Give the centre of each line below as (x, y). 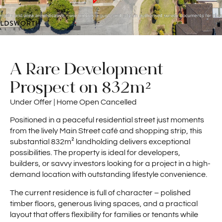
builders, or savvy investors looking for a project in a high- (110, 164)
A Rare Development (86, 69)
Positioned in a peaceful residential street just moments (107, 120)
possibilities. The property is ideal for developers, (95, 153)
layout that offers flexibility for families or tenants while (104, 214)
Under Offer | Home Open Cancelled (73, 102)
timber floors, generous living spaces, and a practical (104, 203)
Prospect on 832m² (81, 87)
